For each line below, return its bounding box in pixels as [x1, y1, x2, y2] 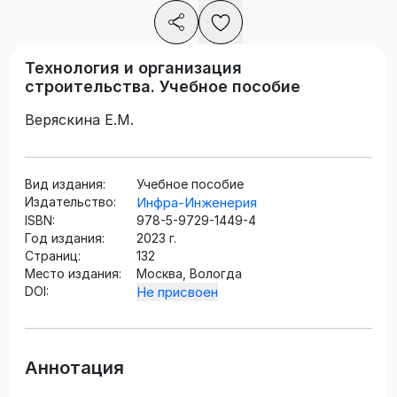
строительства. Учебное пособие [25, 77, 300, 97]
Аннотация [25, 357, 124, 379]
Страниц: [25, 248, 81, 264]
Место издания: [25, 266, 121, 282]
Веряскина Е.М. [25, 111, 134, 129]
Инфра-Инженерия [136, 194, 257, 212]
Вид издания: [25, 176, 105, 192]
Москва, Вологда [136, 266, 242, 282]
